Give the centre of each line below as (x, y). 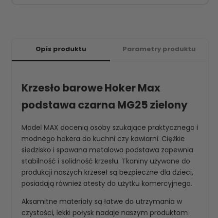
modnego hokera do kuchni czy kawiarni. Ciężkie (103, 138)
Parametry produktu (159, 49)
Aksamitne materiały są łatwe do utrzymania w (102, 201)
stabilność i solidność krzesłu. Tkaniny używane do (106, 161)
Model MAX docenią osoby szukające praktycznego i (110, 127)
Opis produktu (61, 49)
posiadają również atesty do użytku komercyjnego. (107, 183)
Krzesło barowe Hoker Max (91, 88)
